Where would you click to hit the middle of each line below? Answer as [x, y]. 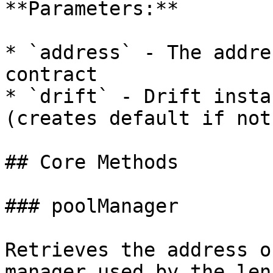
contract [51, 74]
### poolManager [92, 206]
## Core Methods [92, 162]
